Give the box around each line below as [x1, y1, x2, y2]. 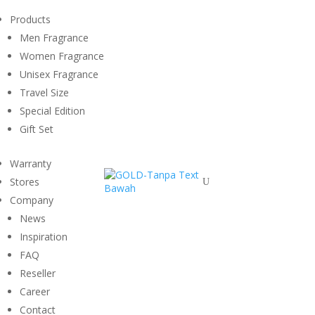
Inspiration [20, 230, 67, 243]
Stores [10, 175, 39, 188]
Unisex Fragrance [20, 67, 98, 81]
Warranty [10, 157, 51, 170]
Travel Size [20, 86, 69, 99]
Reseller [20, 266, 56, 280]
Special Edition [20, 104, 85, 117]
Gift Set [20, 122, 53, 136]
